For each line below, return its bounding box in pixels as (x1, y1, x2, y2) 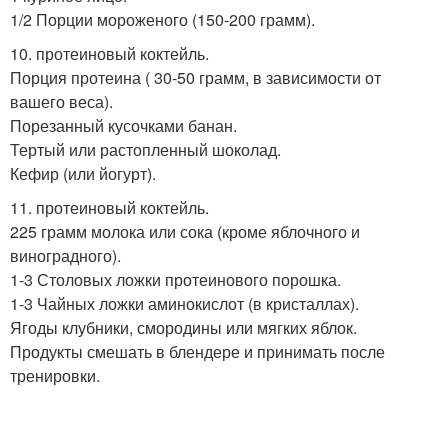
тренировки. (10, 364, 100, 387)
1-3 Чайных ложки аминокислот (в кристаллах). (10, 292, 359, 315)
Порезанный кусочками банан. (10, 114, 237, 137)
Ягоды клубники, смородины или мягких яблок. (10, 316, 357, 339)
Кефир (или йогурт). (10, 162, 156, 185)
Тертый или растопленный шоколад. (10, 138, 281, 161)
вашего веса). (10, 90, 113, 113)
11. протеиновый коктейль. (10, 196, 209, 219)
